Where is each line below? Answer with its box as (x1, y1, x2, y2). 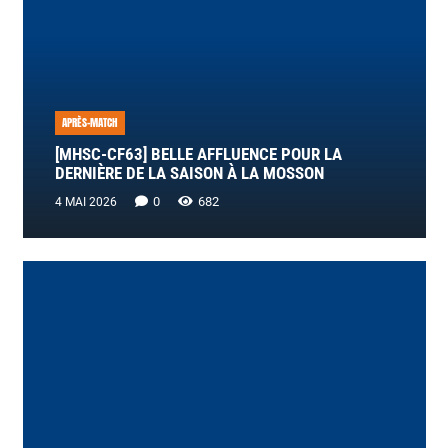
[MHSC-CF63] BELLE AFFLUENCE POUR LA (54, 145, 342, 165)
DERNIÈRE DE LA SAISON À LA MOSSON (54, 164, 324, 184)
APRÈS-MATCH (62, 114, 118, 132)
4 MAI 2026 (54, 194, 117, 209)
